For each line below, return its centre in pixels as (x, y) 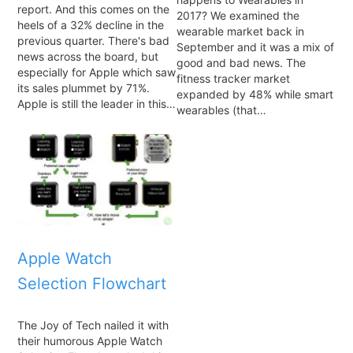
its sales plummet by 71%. (84, 88)
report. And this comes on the (93, 9)
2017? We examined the (238, 16)
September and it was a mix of (255, 47)
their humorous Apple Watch (90, 341)
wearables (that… (221, 110)
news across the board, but (88, 57)
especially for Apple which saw (97, 72)
